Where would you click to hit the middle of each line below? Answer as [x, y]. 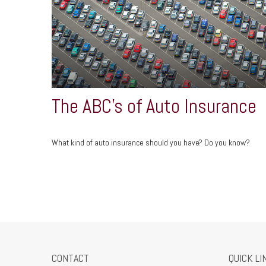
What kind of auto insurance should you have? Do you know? [151, 143]
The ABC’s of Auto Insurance [154, 106]
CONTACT [70, 258]
